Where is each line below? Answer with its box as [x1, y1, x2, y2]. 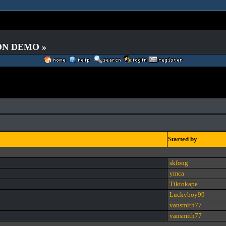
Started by [168, 135, 197, 143]
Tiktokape [169, 180, 198, 188]
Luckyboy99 [169, 191, 205, 198]
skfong [169, 159, 188, 166]
